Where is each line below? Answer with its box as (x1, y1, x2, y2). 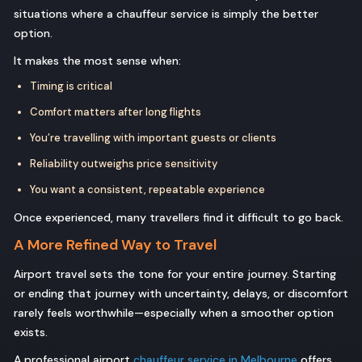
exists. (14, 325, 48, 340)
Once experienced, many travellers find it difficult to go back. (14, 210, 343, 225)
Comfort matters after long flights (30, 105, 201, 120)
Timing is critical (30, 79, 112, 94)
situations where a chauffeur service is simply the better (14, 6, 318, 22)
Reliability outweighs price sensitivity (30, 157, 217, 171)
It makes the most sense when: (14, 53, 181, 69)
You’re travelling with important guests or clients (30, 131, 276, 145)
